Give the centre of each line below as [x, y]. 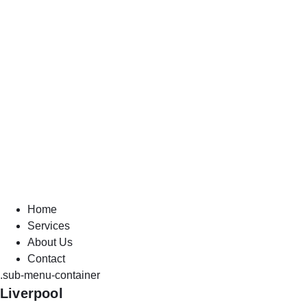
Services [49, 226]
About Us [50, 242]
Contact [46, 259]
